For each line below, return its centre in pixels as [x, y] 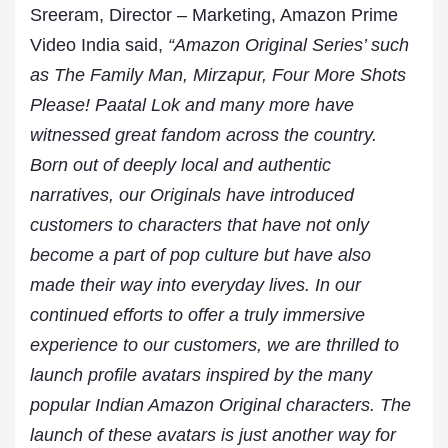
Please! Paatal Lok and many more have [192, 105]
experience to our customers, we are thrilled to [214, 345]
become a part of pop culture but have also [200, 255]
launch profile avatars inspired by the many [201, 375]
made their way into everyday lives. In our [195, 285]
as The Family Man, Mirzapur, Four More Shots [218, 75]
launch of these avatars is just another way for [213, 435]
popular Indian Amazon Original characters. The [220, 405]
